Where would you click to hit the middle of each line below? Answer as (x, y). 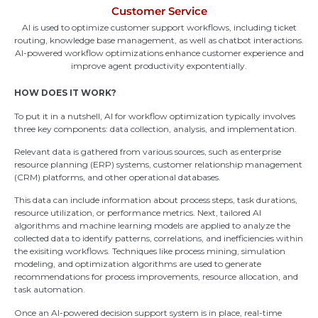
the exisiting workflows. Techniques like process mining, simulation (150, 251)
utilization (71, 213)
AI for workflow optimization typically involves (200, 116)
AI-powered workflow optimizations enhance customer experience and (159, 53)
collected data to (48, 238)
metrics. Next (189, 213)
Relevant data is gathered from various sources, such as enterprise (148, 152)
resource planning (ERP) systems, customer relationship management (158, 165)
